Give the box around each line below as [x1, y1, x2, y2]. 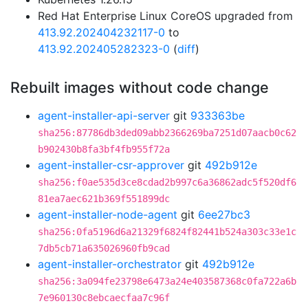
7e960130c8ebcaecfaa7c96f [38, 292, 170, 303]
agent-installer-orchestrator [38, 257, 181, 271]
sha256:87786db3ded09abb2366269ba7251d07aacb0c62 [38, 127, 296, 138]
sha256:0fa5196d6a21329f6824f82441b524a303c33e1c [38, 226, 296, 237]
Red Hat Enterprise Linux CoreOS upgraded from [38, 9, 293, 23]
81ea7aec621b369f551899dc [38, 193, 170, 204]
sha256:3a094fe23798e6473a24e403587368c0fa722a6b [38, 276, 296, 287]
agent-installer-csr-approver [38, 158, 184, 172]
